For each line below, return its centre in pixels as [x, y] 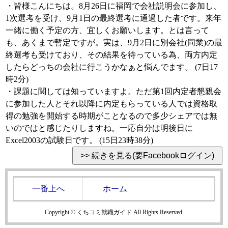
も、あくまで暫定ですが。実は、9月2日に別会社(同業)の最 [114, 42]
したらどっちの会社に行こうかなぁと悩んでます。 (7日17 [112, 67]
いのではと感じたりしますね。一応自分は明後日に [99, 128]
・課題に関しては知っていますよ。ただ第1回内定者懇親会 [113, 91]
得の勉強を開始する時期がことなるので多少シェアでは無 [111, 116]
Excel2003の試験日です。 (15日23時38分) [79, 140]
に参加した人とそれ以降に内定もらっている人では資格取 [111, 104]
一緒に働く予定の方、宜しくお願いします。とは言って [107, 30]
